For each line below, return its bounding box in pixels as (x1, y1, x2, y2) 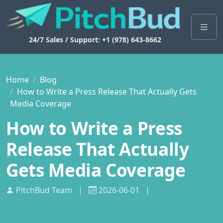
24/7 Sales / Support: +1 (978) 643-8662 (29, 34, 161, 44)
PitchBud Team (16, 184, 72, 196)
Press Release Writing (10, 198, 75, 207)
